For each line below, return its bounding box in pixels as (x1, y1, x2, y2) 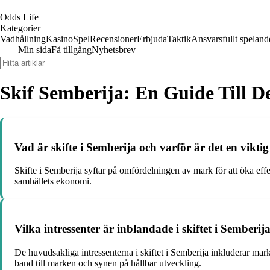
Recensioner (90, 34, 137, 44)
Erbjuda (137, 34, 167, 44)
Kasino (46, 34, 73, 44)
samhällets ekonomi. (14, 176, 92, 187)
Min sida (18, 45, 51, 55)
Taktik (167, 34, 191, 44)
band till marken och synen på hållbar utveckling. (14, 257, 201, 268)
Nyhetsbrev (92, 45, 136, 55)
